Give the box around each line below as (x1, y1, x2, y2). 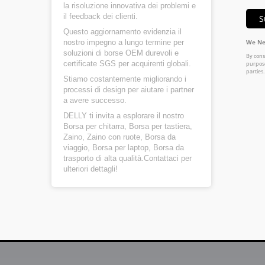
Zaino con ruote (87, 132, 140, 141)
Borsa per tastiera (129, 122, 190, 131)
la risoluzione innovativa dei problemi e (63, 1, 196, 10)
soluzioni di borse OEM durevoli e (63, 49, 179, 57)
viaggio (63, 143, 88, 152)
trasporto (63, 154, 93, 163)
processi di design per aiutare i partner (63, 85, 194, 94)
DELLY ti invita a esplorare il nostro (63, 111, 184, 120)
